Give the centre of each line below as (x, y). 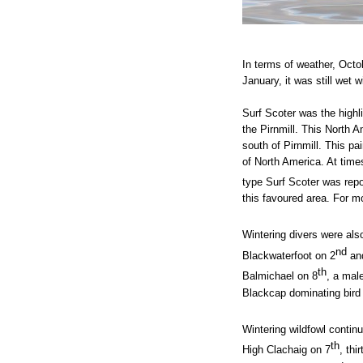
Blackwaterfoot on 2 (289, 256)
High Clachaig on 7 (287, 350)
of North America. (285, 161)
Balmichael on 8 (280, 276)
